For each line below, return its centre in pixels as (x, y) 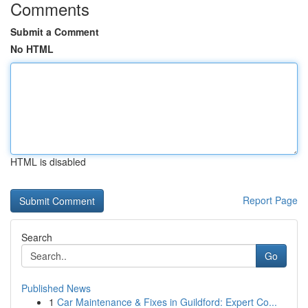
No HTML (32, 49)
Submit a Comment (55, 32)
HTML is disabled (48, 162)
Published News (56, 288)
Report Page (270, 200)
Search (37, 237)
